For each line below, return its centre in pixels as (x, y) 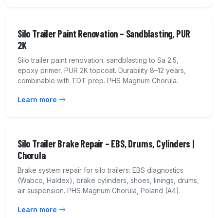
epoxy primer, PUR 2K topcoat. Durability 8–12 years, (102, 71)
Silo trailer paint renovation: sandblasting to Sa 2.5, (98, 60)
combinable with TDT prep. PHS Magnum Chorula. (98, 81)
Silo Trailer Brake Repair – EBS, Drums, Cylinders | (106, 144)
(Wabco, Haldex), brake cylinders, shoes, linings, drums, (108, 181)
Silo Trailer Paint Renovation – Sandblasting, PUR (104, 34)
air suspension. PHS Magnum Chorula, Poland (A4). (99, 191)
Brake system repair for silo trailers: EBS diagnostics (100, 170)
